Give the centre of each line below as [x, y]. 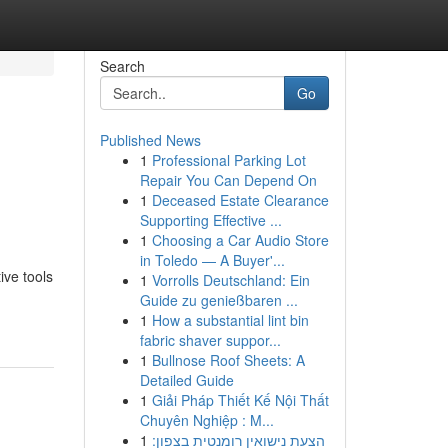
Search [122, 66]
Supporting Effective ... [210, 220]
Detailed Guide [186, 380]
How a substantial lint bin [230, 320]
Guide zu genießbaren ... [218, 300]
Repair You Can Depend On [228, 180]
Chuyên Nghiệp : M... [206, 420]
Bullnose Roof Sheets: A [228, 360]
